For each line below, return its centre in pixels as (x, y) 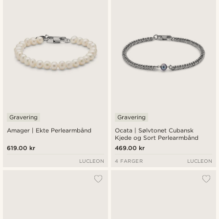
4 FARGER (129, 161)
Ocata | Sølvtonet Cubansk (154, 131)
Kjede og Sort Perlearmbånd (157, 138)
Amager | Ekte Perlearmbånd (49, 131)
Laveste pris (136, 15)
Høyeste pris (136, 30)
